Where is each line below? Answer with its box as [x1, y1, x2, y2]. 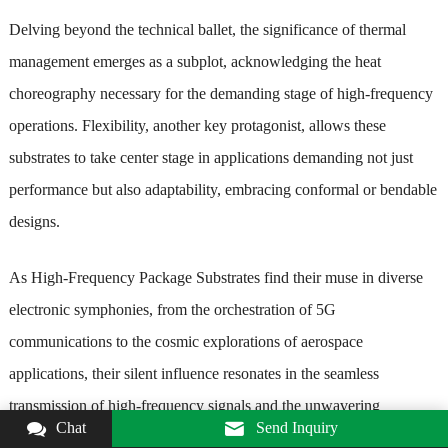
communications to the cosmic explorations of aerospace [8, 332, 363, 350]
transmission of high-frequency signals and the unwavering [8, 396, 380, 414]
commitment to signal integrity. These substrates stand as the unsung [8, 428, 437, 446]
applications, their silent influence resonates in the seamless [8, 364, 379, 382]
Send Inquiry [256, 419, 338, 436]
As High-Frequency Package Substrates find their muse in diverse [8, 268, 423, 286]
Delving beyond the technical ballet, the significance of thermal [8, 20, 406, 38]
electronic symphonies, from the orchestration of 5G [8, 300, 336, 318]
